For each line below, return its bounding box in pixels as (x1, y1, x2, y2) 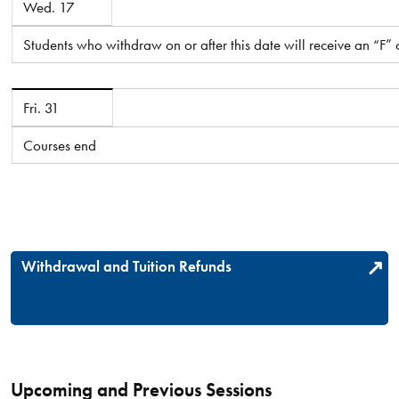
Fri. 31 (22, 97, 60, 118)
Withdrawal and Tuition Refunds (20, 256, 232, 276)
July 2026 (10, 87, 76, 108)
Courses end (22, 134, 96, 155)
